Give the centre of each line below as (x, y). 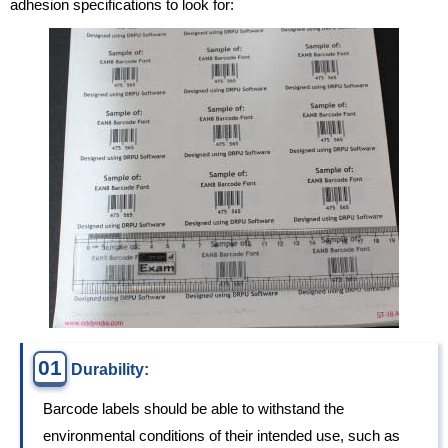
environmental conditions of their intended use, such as (221, 436)
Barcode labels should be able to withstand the (193, 409)
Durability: (110, 370)
